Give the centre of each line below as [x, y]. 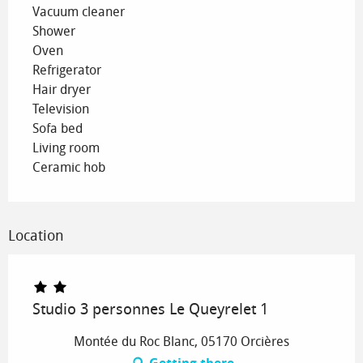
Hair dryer [62, 90]
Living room [66, 148]
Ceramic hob [69, 168]
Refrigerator [67, 70]
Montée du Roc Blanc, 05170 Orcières [181, 342]
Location [36, 236]
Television [61, 109]
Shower [54, 32]
